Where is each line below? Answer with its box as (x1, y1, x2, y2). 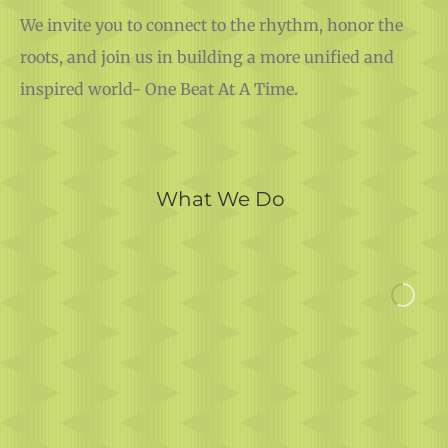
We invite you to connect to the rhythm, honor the (20, 34, 403, 55)
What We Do (156, 206, 285, 231)
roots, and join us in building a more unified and (20, 66, 394, 87)
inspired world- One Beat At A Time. (20, 98, 298, 119)
